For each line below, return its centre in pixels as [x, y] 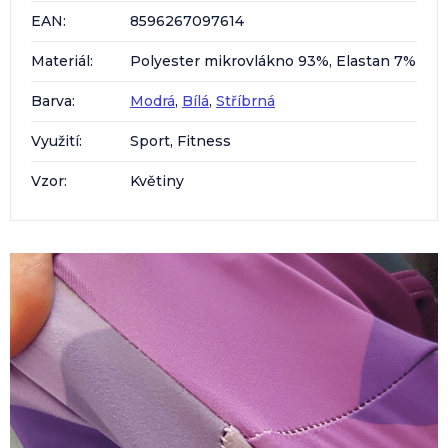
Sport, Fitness [180, 140]
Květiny [157, 180]
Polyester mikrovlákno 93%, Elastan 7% [273, 60]
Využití [55, 140]
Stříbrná [245, 100]
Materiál [60, 60]
